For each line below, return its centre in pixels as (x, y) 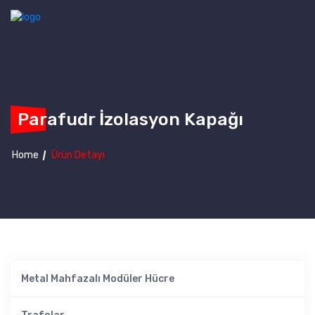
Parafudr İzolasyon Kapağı (130, 119)
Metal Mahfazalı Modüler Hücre (98, 279)
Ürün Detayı (78, 155)
